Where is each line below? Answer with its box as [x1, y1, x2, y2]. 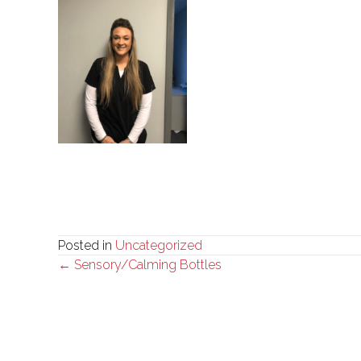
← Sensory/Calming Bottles [58, 256, 222, 272]
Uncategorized [115, 237, 202, 253]
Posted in [58, 237, 115, 253]
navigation [57, 283, 185, 313]
